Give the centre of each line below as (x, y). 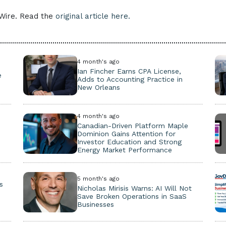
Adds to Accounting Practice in (130, 79)
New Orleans (98, 87)
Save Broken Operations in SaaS (132, 196)
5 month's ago (98, 179)
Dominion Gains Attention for (126, 134)
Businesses (95, 204)
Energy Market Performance (124, 150)
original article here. (93, 16)
